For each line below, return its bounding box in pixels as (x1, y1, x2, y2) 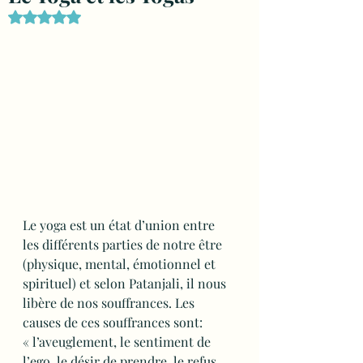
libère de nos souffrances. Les (23, 294, 198, 311)
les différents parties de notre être (23, 236, 225, 253)
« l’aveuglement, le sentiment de (23, 333, 214, 350)
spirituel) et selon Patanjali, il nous (23, 275, 229, 292)
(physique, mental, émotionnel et (23, 255, 219, 272)
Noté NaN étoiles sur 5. (44, 9, 157, 24)
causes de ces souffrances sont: (23, 314, 206, 331)
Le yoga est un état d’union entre (23, 216, 218, 233)
